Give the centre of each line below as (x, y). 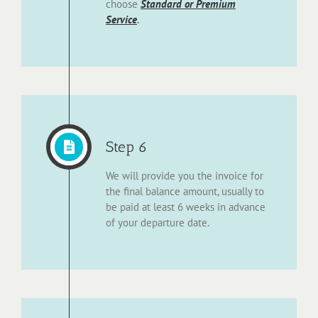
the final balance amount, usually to (185, 192)
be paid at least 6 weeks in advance (186, 207)
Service (121, 20)
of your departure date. (158, 223)
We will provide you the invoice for (185, 176)
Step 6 (127, 147)
